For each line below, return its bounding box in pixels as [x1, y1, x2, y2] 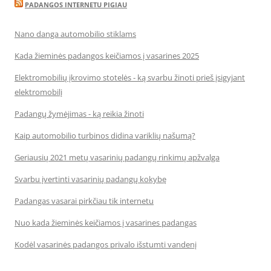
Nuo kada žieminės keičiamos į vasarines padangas [15, 217, 197, 228]
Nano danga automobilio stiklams [15, 28, 136, 39]
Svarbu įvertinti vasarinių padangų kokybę [15, 174, 166, 184]
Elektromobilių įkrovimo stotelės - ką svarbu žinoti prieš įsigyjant [15, 72, 245, 83]
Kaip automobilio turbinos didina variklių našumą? [15, 130, 195, 141]
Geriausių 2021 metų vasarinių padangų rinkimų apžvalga [15, 152, 220, 163]
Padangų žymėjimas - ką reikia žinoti [15, 108, 144, 119]
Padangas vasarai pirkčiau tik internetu [15, 195, 154, 206]
